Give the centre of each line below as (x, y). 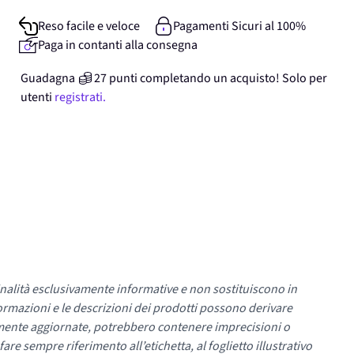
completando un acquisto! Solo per (233, 79)
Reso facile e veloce (89, 26)
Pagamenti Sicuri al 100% (239, 26)
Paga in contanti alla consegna (118, 45)
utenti (36, 98)
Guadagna (48, 79)
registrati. (80, 98)
